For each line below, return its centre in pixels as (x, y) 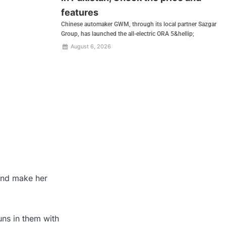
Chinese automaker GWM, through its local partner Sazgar (139, 24)
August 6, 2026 (90, 47)
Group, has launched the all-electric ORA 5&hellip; (128, 34)
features (80, 13)
